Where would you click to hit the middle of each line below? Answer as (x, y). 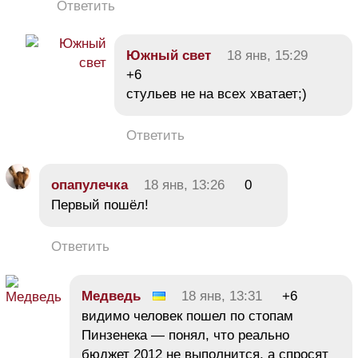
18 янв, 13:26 (184, 185)
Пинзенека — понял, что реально (185, 335)
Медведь (111, 296)
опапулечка (89, 185)
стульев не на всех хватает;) (217, 93)
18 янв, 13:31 (222, 296)
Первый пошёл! (100, 205)
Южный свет (169, 55)
